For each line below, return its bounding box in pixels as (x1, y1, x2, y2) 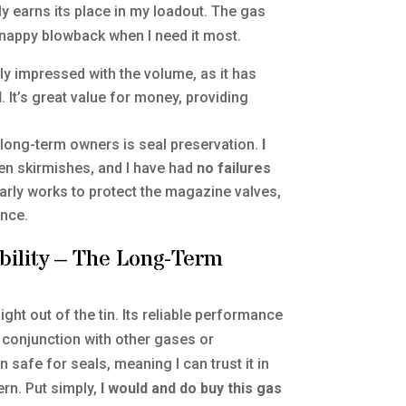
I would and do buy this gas (101, 380, 283, 398)
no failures (197, 159, 272, 178)
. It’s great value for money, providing (2, 89, 249, 107)
